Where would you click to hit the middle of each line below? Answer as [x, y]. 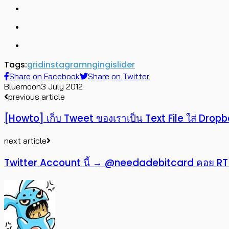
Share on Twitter [119, 76]
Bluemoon [22, 86]
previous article [37, 96]
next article [25, 141]
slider [124, 64]
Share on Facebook [44, 76]
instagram [65, 64]
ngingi [100, 64]
